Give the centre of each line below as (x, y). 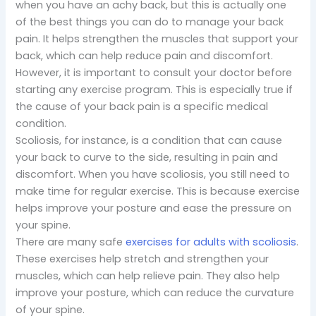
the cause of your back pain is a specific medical (142, 107)
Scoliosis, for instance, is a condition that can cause (149, 141)
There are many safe (71, 242)
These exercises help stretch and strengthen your (142, 259)
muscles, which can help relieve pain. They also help (148, 276)
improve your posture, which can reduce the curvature (155, 293)
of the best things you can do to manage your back (150, 22)
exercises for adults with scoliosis (211, 242)
